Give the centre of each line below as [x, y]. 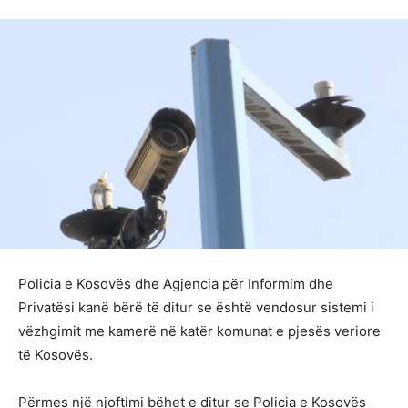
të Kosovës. [56, 355]
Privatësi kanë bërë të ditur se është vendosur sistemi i [196, 308]
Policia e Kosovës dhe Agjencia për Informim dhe [176, 284]
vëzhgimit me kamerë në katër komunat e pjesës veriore [199, 331]
